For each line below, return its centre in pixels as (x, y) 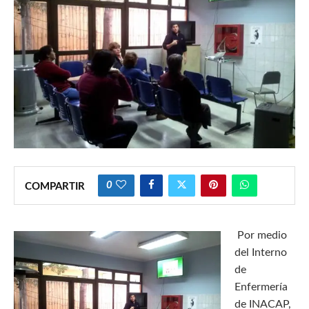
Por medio (262, 236)
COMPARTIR (55, 187)
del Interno (261, 253)
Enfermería (261, 287)
